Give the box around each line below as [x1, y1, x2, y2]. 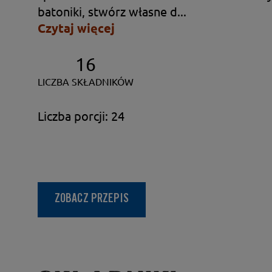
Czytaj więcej [38, 21, 115, 36]
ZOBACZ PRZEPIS [55, 193, 129, 206]
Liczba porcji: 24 [38, 107, 124, 123]
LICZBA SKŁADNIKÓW [38, 75, 134, 87]
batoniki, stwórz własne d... [38, 3, 186, 19]
